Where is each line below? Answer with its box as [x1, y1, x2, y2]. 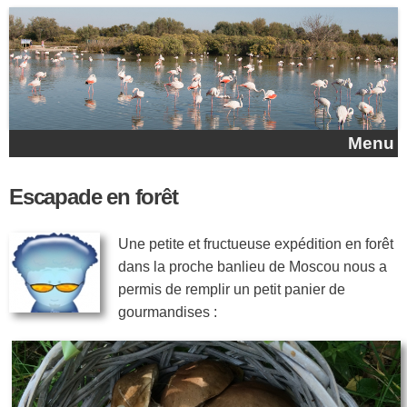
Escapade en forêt [9, 184, 178, 210]
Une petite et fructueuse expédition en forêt [118, 235, 393, 252]
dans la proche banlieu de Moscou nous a [118, 258, 387, 274]
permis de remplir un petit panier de [118, 281, 345, 297]
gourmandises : [118, 303, 217, 320]
